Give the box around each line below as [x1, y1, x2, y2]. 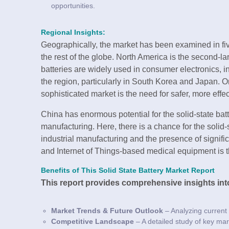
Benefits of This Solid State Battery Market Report [41, 166, 215, 174]
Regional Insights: [41, 28, 105, 36]
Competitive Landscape [51, 217, 136, 225]
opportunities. [51, 1, 95, 10]
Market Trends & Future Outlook [51, 206, 163, 215]
